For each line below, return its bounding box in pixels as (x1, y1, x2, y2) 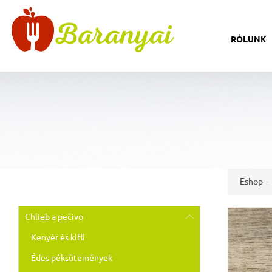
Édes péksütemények (31, 253, 112, 263)
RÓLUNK (231, 35, 267, 44)
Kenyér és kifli (31, 233, 85, 243)
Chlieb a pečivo (25, 212, 83, 222)
